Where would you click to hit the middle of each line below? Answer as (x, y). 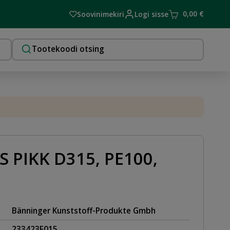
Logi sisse (152, 14)
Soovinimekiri (100, 14)
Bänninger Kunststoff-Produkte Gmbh (84, 210)
